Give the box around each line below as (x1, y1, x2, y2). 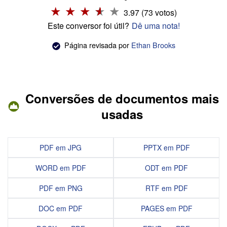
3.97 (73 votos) (124, 7, 177, 19)
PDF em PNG (39, 182, 83, 193)
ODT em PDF (145, 162, 188, 173)
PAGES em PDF (140, 203, 193, 213)
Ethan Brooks (131, 39, 175, 50)
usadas (101, 105, 143, 123)
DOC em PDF (39, 203, 83, 213)
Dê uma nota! (131, 20, 180, 32)
